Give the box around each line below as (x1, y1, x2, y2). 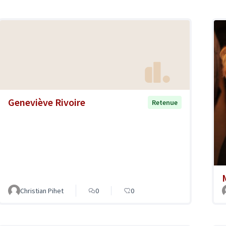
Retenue (152, 98, 178, 107)
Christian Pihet (20, 186, 64, 196)
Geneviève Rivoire (8, 96, 85, 109)
